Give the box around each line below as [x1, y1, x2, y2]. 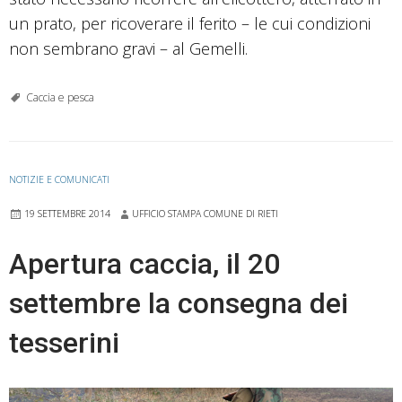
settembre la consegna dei [9, 285, 348, 320]
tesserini [9, 325, 119, 360]
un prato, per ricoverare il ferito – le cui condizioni [9, 12, 371, 34]
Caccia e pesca [26, 89, 94, 105]
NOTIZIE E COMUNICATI [9, 172, 109, 186]
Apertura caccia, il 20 [9, 246, 280, 281]
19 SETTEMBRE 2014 [24, 206, 110, 220]
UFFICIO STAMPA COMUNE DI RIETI [132, 206, 278, 220]
